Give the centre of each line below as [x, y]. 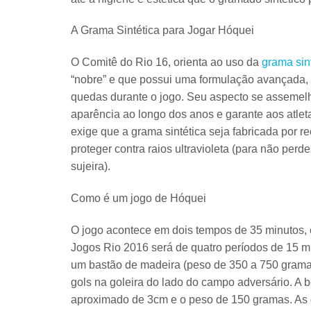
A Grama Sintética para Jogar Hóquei [162, 31]
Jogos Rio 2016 [110, 247]
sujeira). [91, 167]
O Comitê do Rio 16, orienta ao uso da [166, 62]
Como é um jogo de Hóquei [138, 199]
